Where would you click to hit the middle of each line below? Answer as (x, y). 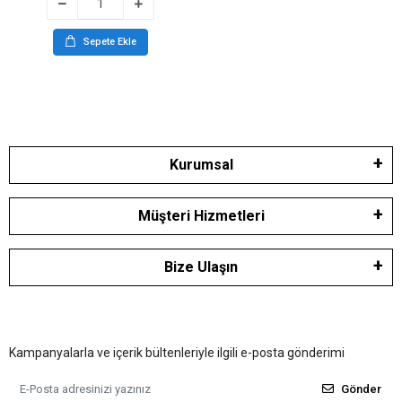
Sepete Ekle (109, 41)
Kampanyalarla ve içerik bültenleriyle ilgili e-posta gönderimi (177, 352)
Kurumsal (201, 164)
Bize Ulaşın (201, 267)
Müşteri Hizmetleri (201, 215)
